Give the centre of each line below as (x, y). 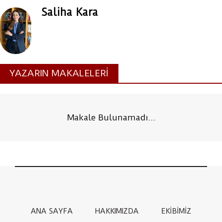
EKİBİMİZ (176, 211)
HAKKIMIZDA (117, 211)
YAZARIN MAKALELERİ (59, 73)
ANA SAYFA (52, 211)
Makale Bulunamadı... (111, 118)
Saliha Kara (69, 12)
